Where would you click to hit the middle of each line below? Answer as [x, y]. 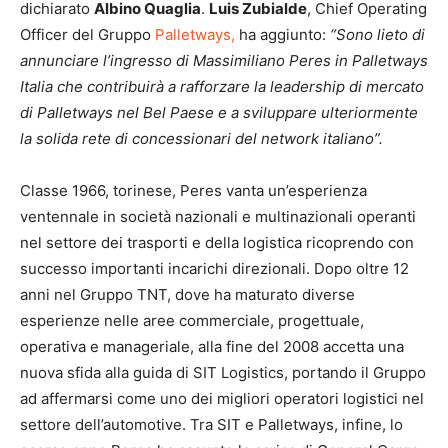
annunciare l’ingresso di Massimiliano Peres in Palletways [224, 60]
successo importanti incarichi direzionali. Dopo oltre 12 [214, 268]
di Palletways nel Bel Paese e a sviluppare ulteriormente [219, 112]
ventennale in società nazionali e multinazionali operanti [218, 216]
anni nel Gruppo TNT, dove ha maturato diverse [187, 294]
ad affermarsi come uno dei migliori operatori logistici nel [222, 398]
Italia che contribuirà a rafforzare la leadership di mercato [222, 86]
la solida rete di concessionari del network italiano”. [201, 138]
